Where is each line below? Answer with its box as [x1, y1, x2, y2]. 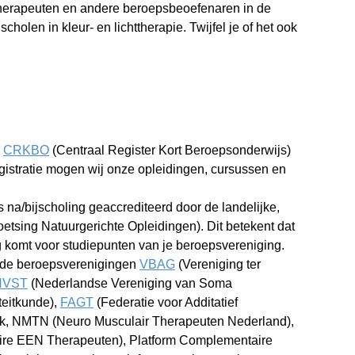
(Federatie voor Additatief [94, 296, 238, 309]
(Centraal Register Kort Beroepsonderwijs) [49, 143, 291, 157]
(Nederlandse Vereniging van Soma [28, 277, 232, 290]
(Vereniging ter [175, 258, 261, 271]
